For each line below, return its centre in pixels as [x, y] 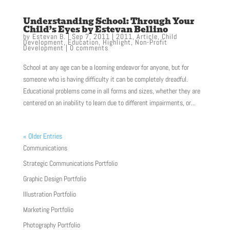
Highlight [117, 42]
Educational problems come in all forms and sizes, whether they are [111, 91]
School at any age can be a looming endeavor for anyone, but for [106, 68]
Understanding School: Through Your [109, 22]
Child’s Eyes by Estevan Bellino [95, 30]
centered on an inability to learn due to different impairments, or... [109, 103]
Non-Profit [151, 42]
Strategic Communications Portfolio [70, 164]
